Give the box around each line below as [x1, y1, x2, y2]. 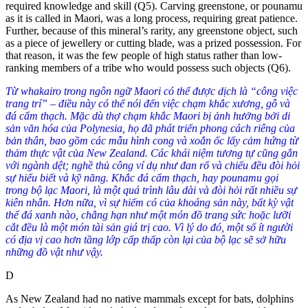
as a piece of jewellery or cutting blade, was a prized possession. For [5, 36, 301, 49]
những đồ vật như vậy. [5, 245, 103, 258]
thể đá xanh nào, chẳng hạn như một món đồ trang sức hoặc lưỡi [5, 208, 291, 221]
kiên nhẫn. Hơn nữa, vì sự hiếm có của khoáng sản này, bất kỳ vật [5, 196, 294, 208]
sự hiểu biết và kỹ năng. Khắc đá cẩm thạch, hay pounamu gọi [5, 171, 278, 184]
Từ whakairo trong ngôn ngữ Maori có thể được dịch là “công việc [5, 85, 298, 97]
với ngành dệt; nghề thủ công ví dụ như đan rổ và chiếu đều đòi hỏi [5, 159, 300, 171]
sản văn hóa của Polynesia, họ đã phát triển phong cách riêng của [5, 122, 295, 134]
